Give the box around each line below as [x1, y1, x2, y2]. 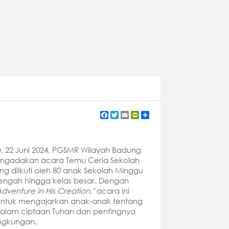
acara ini [95, 186, 130, 195]
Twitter [118, 109, 141, 119]
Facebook [108, 109, 144, 119]
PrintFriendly [139, 109, 181, 119]
